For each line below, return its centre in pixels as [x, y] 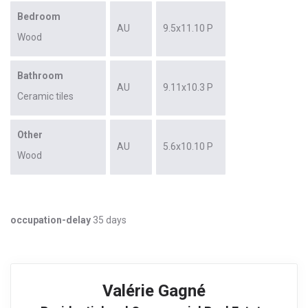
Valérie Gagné [154, 290]
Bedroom [39, 16]
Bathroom [40, 75]
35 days [109, 220]
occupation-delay [51, 220]
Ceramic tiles [45, 96]
